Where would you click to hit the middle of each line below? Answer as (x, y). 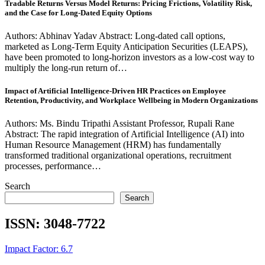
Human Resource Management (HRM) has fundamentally (113, 145)
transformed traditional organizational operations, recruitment (118, 156)
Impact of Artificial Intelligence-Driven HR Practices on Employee (115, 91)
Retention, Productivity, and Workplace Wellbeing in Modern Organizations (131, 101)
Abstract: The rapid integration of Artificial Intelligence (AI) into (125, 134)
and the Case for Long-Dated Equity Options (78, 12)
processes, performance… (53, 166)
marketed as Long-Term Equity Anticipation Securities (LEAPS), (126, 47)
